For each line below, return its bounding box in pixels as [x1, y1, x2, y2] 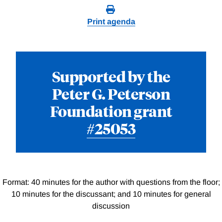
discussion [92, 202, 130, 211]
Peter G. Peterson [52, 84, 170, 104]
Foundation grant [50, 101, 172, 121]
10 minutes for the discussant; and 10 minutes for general [11, 190, 211, 199]
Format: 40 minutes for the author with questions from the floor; [2, 178, 220, 187]
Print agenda [87, 17, 135, 26]
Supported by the [52, 66, 170, 86]
